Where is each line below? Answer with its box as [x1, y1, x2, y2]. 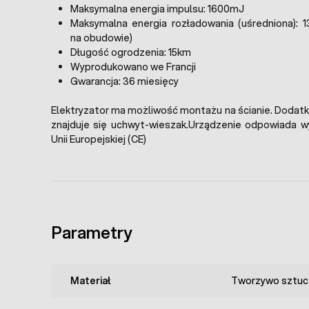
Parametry [51, 221, 132, 245]
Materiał [70, 274, 111, 288]
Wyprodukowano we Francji [70, 60, 196, 74]
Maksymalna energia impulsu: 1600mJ [70, 2, 244, 17]
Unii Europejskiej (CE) [51, 132, 146, 147]
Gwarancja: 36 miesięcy [70, 74, 179, 89]
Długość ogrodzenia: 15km [70, 46, 191, 60]
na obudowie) [70, 31, 132, 46]
